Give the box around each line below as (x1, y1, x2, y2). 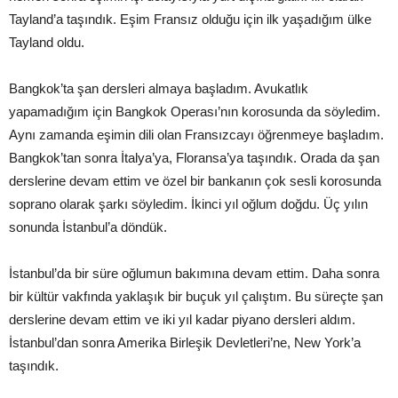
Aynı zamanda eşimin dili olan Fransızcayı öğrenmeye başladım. (9, 127, 384, 142)
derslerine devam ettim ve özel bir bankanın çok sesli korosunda (9, 173, 381, 188)
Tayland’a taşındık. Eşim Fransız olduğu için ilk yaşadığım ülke (9, 12, 371, 27)
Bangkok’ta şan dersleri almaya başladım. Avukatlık (9, 81, 308, 96)
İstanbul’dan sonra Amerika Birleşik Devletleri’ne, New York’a (9, 335, 361, 350)
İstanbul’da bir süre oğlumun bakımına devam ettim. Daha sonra (9, 266, 379, 281)
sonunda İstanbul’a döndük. (9, 219, 167, 235)
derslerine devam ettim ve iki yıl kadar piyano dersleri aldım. (9, 312, 355, 327)
